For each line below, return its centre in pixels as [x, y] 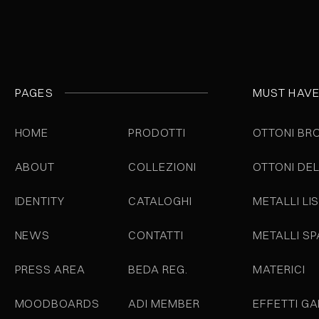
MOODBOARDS [57, 303]
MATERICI [279, 269]
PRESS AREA [50, 269]
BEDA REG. [158, 269]
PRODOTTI [157, 132]
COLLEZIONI [162, 167]
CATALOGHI [160, 201]
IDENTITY [40, 201]
